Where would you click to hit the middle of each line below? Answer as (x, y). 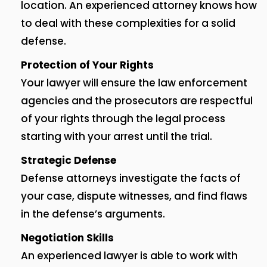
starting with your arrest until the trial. (117, 137)
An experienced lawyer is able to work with (129, 256)
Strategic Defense (69, 161)
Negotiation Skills (67, 238)
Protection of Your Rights (87, 65)
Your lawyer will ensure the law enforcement (134, 83)
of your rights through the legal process (123, 119)
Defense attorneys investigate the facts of (131, 178)
